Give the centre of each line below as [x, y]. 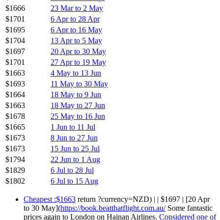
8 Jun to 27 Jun [74, 137]
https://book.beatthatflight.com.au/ [113, 208]
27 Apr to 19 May [78, 62]
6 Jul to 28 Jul [72, 170]
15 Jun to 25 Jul [75, 148]
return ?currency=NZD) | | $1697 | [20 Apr [143, 199]
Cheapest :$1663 [50, 199]
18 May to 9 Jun [76, 94]
